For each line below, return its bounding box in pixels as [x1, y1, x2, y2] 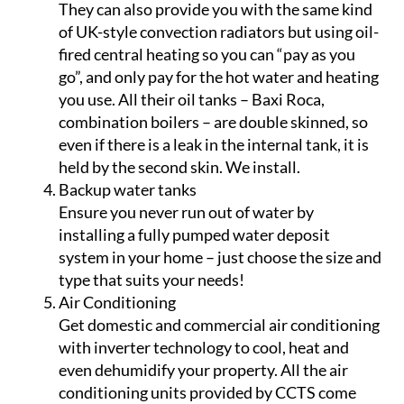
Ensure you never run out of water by [59, 326, 314, 346]
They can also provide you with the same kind [59, 123, 372, 143]
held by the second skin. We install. [59, 280, 300, 301]
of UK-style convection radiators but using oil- [59, 145, 379, 166]
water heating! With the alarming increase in [59, 10, 369, 31]
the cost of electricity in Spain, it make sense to [59, 32, 381, 53]
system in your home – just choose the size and [59, 371, 381, 391]
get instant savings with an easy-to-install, [59, 55, 353, 76]
